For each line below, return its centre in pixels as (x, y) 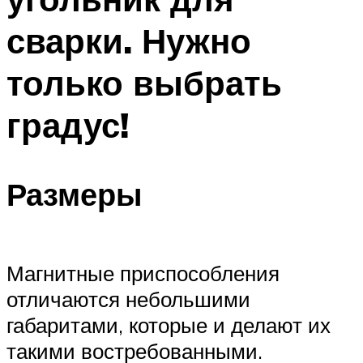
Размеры (74, 194)
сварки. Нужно (129, 41)
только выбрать (144, 83)
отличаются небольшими (128, 299)
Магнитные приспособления (143, 273)
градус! (68, 125)
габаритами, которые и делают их (169, 325)
